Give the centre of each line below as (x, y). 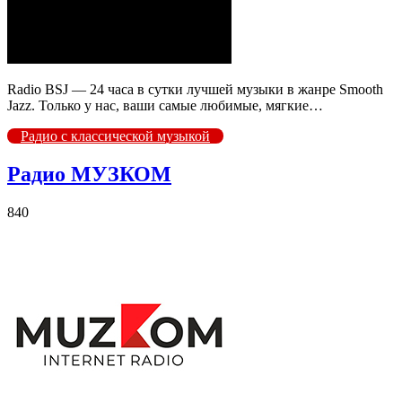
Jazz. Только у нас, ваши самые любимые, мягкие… (165, 105)
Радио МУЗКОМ (89, 174)
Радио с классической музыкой (115, 135)
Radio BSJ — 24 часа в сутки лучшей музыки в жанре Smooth (195, 89)
